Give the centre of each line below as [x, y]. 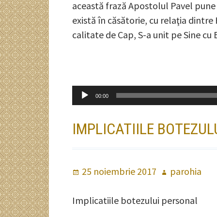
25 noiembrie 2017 [119, 171]
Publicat [90, 171]
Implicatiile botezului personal [135, 200]
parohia [186, 171]
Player [85, 92]
